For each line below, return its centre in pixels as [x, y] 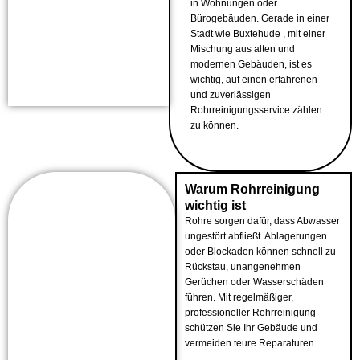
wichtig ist [215, 205]
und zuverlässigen [230, 95]
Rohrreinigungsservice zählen [256, 110]
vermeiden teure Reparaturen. [250, 343]
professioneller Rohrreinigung [250, 313]
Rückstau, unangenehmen [242, 267]
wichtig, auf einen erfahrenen [254, 80]
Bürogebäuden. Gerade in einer [260, 18]
